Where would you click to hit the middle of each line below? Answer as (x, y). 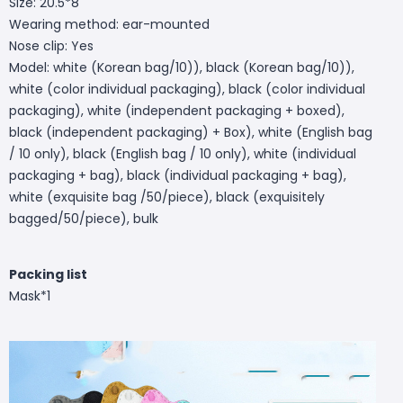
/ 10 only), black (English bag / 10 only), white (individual (183, 153)
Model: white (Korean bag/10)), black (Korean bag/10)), (182, 67)
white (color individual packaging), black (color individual (187, 89)
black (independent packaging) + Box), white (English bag (191, 132)
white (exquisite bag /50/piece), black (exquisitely (167, 197)
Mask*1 (30, 296)
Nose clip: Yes (51, 45)
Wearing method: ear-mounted (109, 24)
